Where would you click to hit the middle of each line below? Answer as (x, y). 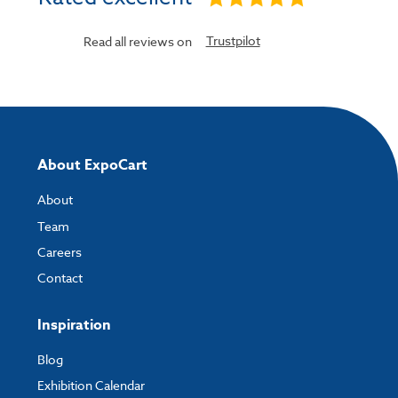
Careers (60, 252)
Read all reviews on (138, 42)
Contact (60, 278)
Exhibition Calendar (91, 386)
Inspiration (74, 325)
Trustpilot (233, 41)
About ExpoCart (92, 166)
